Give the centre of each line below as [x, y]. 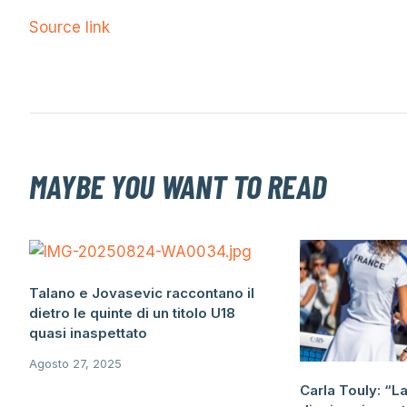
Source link [69, 27]
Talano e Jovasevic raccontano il [142, 293]
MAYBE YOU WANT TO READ [178, 186]
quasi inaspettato [88, 333]
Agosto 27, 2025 [75, 363]
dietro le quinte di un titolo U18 [132, 313]
